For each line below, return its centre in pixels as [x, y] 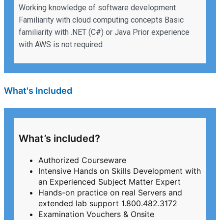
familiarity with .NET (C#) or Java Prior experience [104, 32]
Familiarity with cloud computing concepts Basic [101, 20]
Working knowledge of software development [97, 8]
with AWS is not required [61, 45]
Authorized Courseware [82, 160]
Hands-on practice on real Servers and [110, 193]
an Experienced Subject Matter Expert [110, 182]
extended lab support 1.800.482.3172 [108, 204]
